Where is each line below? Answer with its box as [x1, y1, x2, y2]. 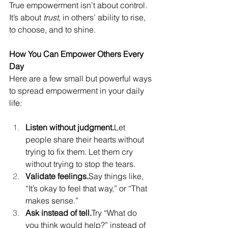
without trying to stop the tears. [25, 159, 135, 169]
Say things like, [89, 171, 146, 181]
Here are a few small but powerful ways [9, 73, 154, 83]
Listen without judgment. [25, 122, 114, 132]
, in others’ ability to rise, [59, 12, 148, 22]
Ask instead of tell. [25, 208, 92, 218]
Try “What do [92, 208, 139, 218]
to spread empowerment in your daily [9, 85, 146, 96]
